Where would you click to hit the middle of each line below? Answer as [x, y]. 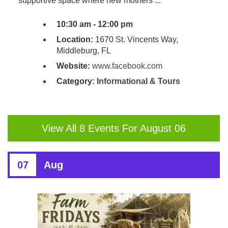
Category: [76, 81]
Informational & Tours [138, 81]
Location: [75, 40]
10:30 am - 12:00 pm [94, 24]
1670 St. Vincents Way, [135, 40]
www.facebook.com [127, 66]
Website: [73, 66]
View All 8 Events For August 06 [114, 129]
